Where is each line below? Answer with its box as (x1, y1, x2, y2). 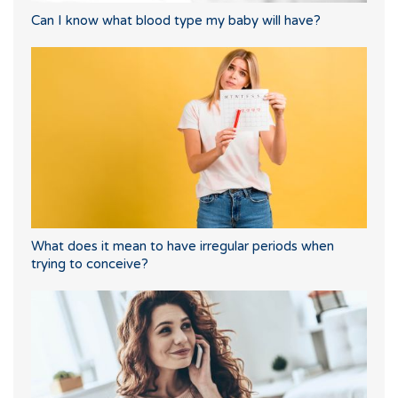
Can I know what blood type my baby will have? (31, 12, 321, 29)
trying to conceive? (31, 256, 148, 273)
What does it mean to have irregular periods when (31, 238, 334, 255)
